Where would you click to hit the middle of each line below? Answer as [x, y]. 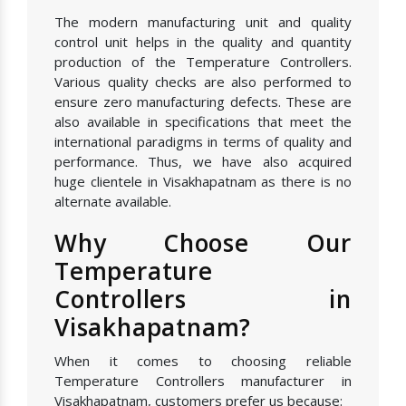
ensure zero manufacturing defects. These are [203, 102]
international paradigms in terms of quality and [203, 142]
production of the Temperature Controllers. [203, 62]
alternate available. [113, 202]
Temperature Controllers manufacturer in [203, 381]
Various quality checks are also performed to [203, 82]
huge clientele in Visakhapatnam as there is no [203, 182]
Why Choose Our [203, 243]
